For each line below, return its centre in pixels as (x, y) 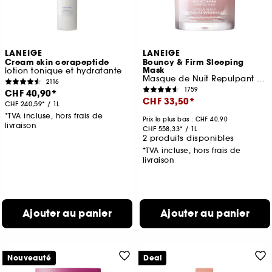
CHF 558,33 (161, 129)
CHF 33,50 (166, 102)
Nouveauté (29, 258)
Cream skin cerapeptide (57, 63)
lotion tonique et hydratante (63, 71)
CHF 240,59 (23, 104)
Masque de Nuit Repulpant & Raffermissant (261, 79)
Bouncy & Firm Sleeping (193, 63)
